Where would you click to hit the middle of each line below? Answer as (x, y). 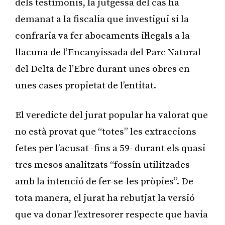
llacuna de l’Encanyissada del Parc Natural (108, 52)
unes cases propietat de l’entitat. (86, 85)
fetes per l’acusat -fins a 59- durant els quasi (110, 148)
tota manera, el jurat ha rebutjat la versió (105, 198)
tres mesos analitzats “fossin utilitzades (102, 165)
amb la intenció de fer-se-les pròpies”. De (104, 181)
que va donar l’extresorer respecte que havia (111, 214)
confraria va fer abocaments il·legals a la (102, 36)
